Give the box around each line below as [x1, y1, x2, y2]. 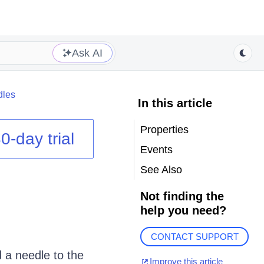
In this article [137, 97, 212, 110]
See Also [140, 164, 182, 176]
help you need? [140, 204, 226, 217]
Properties [140, 124, 189, 136]
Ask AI [72, 47, 103, 59]
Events [140, 144, 173, 156]
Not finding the [140, 190, 224, 203]
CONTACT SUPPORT [150, 232, 239, 242]
